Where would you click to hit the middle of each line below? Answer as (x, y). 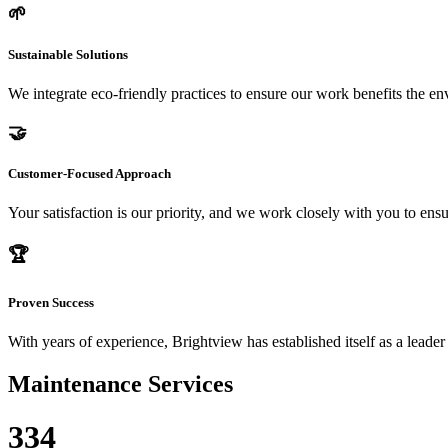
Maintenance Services (120, 383)
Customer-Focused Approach (89, 173)
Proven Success (51, 302)
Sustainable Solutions (68, 54)
